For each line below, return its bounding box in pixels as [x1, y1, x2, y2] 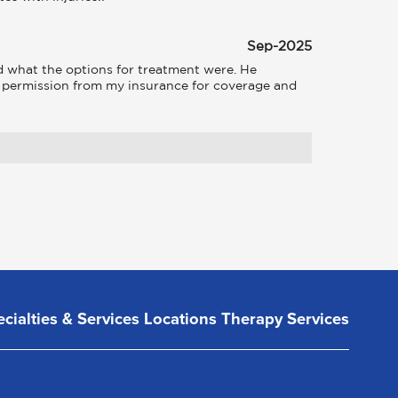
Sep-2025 [247, 41, 312, 52]
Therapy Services [220, 306, 349, 330]
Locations [144, 306, 218, 330]
